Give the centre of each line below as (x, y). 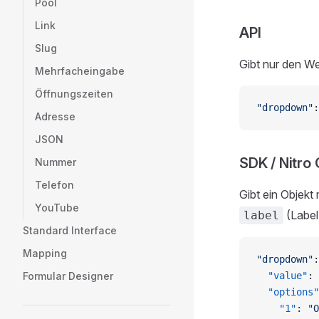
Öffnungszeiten (74, 94)
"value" (282, 276)
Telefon (54, 185)
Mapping (45, 253)
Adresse (55, 116)
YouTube (57, 208)
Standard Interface (70, 230)
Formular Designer (68, 276)
